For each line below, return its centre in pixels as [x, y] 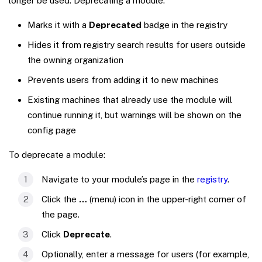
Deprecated [115, 25]
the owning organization [75, 60]
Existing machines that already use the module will [130, 99]
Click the [60, 199]
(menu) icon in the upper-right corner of [167, 199]
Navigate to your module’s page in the [119, 179]
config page [52, 130]
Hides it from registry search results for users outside [137, 44]
